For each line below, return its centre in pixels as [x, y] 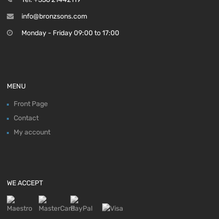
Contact [26, 118]
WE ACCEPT [25, 183]
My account [32, 132]
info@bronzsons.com [54, 16]
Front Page [31, 104]
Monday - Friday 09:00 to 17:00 [70, 33]
